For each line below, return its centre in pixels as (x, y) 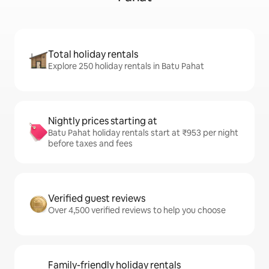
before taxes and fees (90, 144)
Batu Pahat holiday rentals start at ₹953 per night (143, 133)
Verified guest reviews (97, 198)
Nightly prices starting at (103, 121)
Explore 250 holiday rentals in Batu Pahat (126, 66)
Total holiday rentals (93, 54)
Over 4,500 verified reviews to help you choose (137, 210)
